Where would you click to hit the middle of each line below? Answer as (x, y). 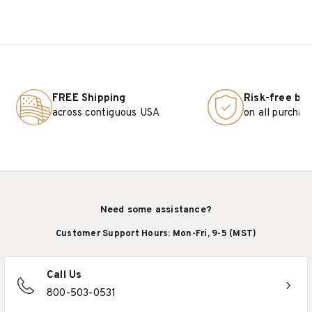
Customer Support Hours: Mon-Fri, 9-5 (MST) (156, 234)
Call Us (64, 275)
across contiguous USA (106, 114)
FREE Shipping (89, 99)
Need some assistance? (156, 210)
